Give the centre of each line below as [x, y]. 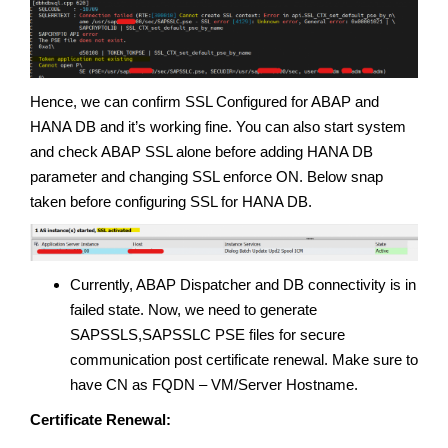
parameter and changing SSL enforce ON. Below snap [206, 176]
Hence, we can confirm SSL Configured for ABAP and [204, 101]
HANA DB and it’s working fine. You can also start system [218, 126]
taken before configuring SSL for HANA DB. [171, 201]
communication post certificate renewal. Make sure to [244, 359]
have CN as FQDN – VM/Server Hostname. [214, 384]
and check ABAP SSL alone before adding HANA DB [201, 151]
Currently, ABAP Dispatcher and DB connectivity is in [243, 284]
